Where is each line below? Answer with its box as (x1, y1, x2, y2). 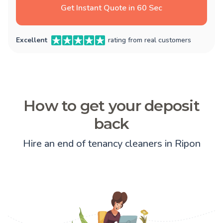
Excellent (16, 35, 47, 45)
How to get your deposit (23, 97, 200, 115)
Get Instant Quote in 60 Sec (61, 2, 162, 14)
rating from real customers (108, 35, 191, 45)
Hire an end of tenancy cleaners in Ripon (22, 137, 201, 151)
